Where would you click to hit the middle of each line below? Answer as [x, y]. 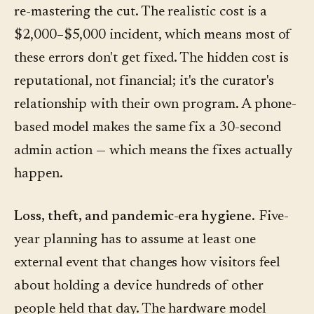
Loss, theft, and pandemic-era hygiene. [135, 217]
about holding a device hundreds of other [139, 286]
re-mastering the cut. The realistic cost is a [141, 12]
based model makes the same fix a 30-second [148, 128]
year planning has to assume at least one [135, 240]
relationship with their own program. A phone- [156, 105]
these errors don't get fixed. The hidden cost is [152, 59]
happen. [39, 174]
